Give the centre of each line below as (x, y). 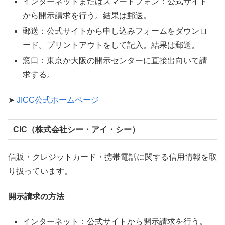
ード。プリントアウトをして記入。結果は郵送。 (111, 45)
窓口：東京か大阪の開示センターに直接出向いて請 (115, 61)
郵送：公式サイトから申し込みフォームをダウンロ (115, 31)
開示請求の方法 (36, 196)
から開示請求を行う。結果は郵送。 (87, 15)
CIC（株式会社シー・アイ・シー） (76, 129)
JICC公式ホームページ (58, 100)
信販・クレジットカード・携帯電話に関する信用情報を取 (113, 157)
